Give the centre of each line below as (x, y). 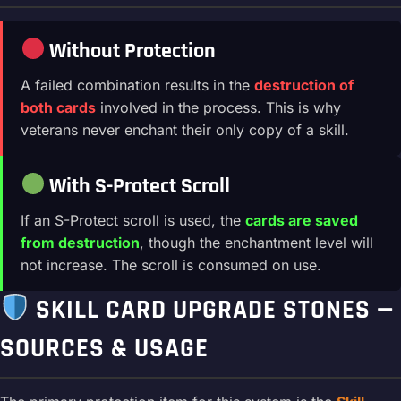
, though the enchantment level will (256, 242)
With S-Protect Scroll (138, 186)
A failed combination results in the (137, 85)
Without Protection (131, 51)
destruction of (304, 85)
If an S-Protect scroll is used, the (133, 220)
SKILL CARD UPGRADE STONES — (211, 310)
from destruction (80, 242)
